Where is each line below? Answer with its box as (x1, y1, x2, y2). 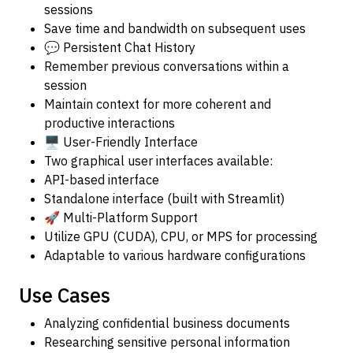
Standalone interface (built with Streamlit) (44, 191, 284, 206)
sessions (44, 2, 93, 17)
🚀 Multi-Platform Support (44, 210, 198, 225)
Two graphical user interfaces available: (44, 153, 273, 169)
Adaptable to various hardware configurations (44, 247, 306, 263)
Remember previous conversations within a (44, 58, 289, 74)
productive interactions (44, 115, 175, 131)
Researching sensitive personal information (44, 334, 290, 350)
